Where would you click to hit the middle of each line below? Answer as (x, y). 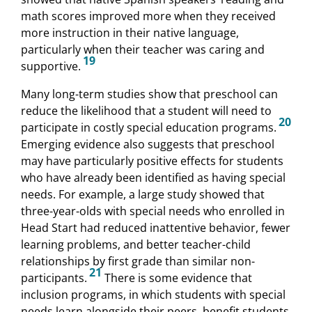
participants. (54, 278)
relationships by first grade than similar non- (138, 261)
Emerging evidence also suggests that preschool (148, 144)
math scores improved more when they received (148, 16)
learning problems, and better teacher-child (136, 244)
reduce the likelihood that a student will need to (146, 110)
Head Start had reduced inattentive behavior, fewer (156, 227)
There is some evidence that (177, 278)
